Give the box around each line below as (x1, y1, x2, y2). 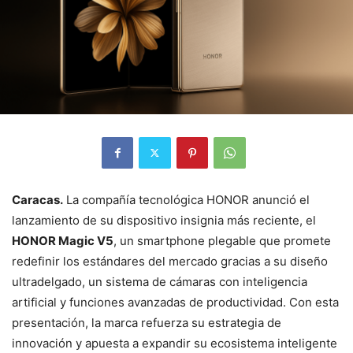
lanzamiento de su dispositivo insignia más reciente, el (12, 212, 316, 228)
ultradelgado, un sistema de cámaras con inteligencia (12, 273, 307, 289)
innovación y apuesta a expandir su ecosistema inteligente (12, 335, 337, 351)
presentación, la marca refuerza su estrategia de (12, 314, 281, 330)
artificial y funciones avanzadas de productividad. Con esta (12, 294, 339, 310)
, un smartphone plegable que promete (113, 232, 331, 248)
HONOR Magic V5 (12, 232, 113, 248)
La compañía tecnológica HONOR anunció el (63, 191, 310, 207)
